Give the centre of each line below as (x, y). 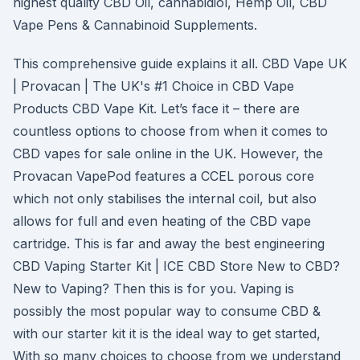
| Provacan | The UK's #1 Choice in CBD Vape (153, 86)
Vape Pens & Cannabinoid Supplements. (135, 25)
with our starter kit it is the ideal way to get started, (167, 333)
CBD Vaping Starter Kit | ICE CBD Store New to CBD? (176, 266)
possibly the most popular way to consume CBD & (167, 311)
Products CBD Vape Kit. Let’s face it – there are (156, 108)
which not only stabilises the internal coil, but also (165, 198)
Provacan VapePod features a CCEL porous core (164, 176)
